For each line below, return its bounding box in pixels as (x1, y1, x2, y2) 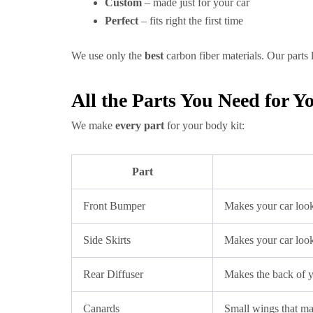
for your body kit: (164, 119, 245, 131)
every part (115, 119, 164, 131)
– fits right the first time (138, 15, 243, 27)
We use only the (71, 50, 145, 61)
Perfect (105, 15, 138, 27)
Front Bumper (83, 200, 145, 212)
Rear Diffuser (83, 268, 143, 280)
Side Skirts (83, 234, 131, 246)
